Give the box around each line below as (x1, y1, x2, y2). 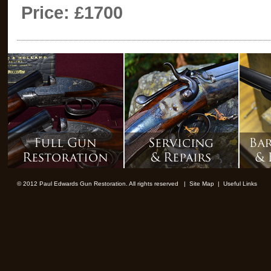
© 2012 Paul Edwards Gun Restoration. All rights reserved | (16, 180, 189, 187)
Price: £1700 (21, 3, 123, 22)
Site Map (189, 180, 214, 187)
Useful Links (223, 180, 257, 187)
